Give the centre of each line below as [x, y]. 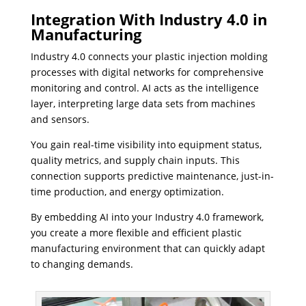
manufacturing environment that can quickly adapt [148, 248]
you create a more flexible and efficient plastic [136, 233]
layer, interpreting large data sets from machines [143, 103]
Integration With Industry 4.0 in [149, 19]
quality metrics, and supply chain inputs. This [135, 160]
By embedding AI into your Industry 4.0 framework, [147, 217]
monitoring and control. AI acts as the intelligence [144, 88]
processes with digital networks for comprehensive [147, 72]
